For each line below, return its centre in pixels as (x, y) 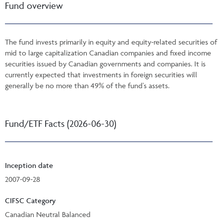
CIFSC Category (30, 200)
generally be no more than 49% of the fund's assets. (87, 85)
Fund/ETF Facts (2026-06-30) (61, 123)
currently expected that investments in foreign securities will (101, 74)
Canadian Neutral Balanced (48, 214)
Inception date (29, 165)
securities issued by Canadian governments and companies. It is (105, 63)
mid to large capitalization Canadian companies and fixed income (108, 53)
